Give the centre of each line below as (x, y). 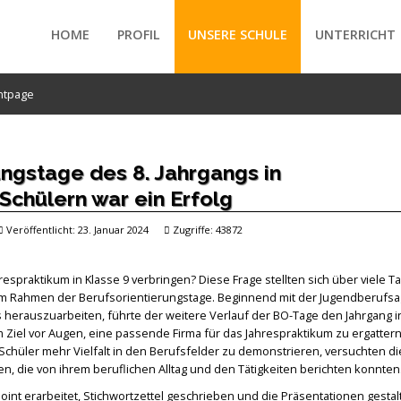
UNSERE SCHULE (238, 34)
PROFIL (139, 34)
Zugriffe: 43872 (207, 230)
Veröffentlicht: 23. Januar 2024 (77, 230)
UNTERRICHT (356, 34)
